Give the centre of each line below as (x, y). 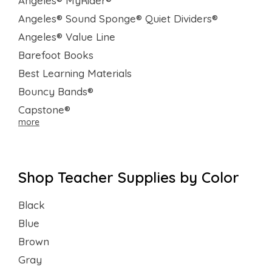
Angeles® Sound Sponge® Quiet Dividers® (118, 18)
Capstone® (44, 109)
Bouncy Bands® (56, 91)
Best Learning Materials (75, 73)
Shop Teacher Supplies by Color (129, 177)
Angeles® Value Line (67, 36)
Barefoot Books (56, 55)
